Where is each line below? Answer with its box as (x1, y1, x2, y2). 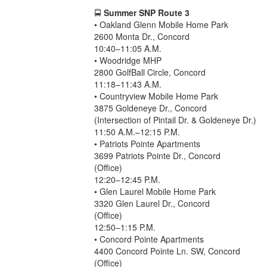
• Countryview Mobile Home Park (94, 89, 219, 102)
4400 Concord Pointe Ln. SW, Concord (94, 244, 241, 257)
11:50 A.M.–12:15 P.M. (94, 125, 181, 138)
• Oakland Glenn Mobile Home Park (94, 18, 229, 30)
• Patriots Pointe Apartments (94, 137, 201, 150)
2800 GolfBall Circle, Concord (94, 66, 206, 78)
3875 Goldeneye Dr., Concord (94, 101, 207, 114)
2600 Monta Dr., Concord (94, 30, 190, 42)
